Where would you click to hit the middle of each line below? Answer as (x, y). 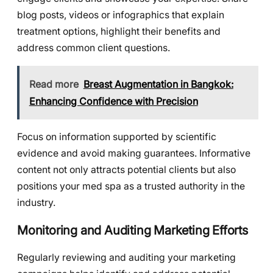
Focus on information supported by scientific (117, 137)
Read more (54, 84)
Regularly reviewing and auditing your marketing (126, 257)
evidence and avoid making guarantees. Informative (134, 154)
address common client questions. (94, 48)
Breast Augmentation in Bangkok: (158, 84)
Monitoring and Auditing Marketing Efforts (133, 230)
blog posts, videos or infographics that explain (121, 15)
